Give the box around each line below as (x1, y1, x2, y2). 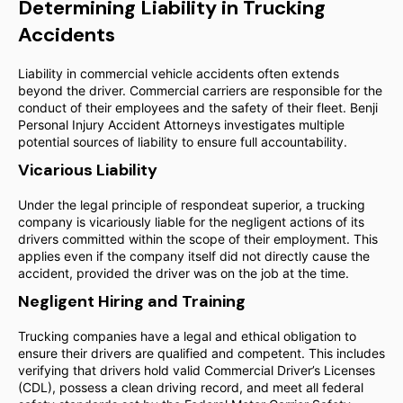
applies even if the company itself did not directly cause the (18, 248, 370, 264)
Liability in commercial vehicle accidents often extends (18, 66, 339, 81)
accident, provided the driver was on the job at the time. (18, 265, 349, 281)
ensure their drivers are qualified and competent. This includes (18, 345, 385, 361)
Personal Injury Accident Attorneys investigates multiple (18, 117, 345, 132)
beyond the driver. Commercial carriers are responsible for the (18, 83, 382, 98)
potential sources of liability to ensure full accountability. (18, 134, 347, 149)
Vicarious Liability (18, 159, 157, 181)
